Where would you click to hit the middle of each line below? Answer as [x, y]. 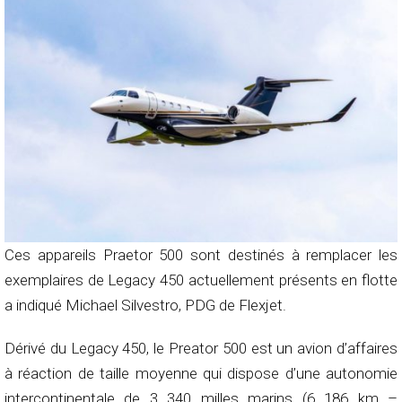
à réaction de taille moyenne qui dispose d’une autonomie [201, 374]
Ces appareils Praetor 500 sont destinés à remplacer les [201, 255]
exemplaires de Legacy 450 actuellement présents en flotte [201, 280]
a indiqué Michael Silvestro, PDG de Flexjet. [145, 306]
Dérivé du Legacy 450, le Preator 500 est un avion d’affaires [201, 349]
